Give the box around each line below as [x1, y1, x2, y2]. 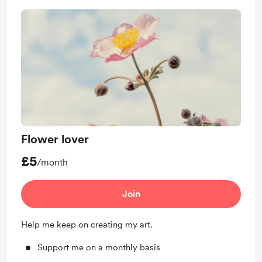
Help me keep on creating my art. [21, 219, 153, 230]
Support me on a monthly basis [37, 242, 160, 253]
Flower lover [21, 132, 89, 146]
